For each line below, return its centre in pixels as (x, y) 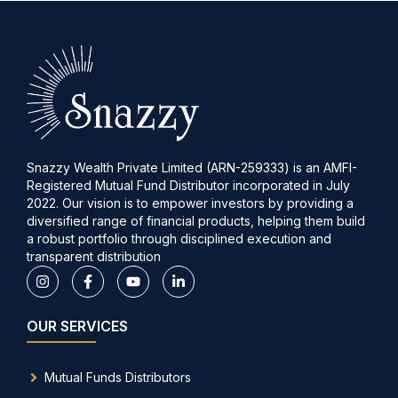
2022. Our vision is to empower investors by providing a (190, 203)
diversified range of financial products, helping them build (196, 220)
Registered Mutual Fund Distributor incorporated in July (188, 185)
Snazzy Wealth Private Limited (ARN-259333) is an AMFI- (192, 167)
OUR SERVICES (77, 326)
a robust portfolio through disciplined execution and (179, 238)
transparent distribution (94, 256)
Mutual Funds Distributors (118, 377)
